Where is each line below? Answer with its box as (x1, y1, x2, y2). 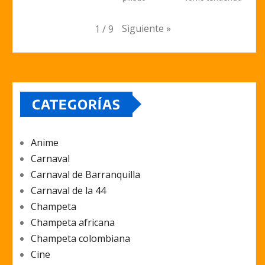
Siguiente (121, 22, 164, 35)
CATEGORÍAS (32, 95, 121, 112)
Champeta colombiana (31, 231, 130, 245)
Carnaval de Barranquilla (31, 167, 140, 181)
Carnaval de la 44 (31, 183, 106, 197)
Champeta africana (31, 215, 115, 229)
